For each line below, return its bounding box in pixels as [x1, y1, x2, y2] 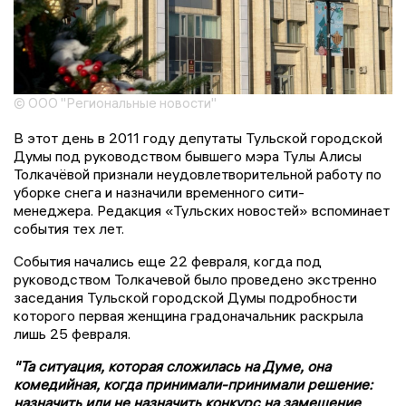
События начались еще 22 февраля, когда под [14, 252, 322, 271]
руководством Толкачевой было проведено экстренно [14, 270, 377, 289]
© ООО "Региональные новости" [14, 94, 217, 112]
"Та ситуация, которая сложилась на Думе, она [14, 357, 331, 376]
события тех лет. [14, 219, 124, 238]
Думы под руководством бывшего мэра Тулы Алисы [14, 147, 362, 166]
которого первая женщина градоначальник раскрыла [14, 306, 363, 325]
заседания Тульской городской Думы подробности [14, 288, 357, 307]
